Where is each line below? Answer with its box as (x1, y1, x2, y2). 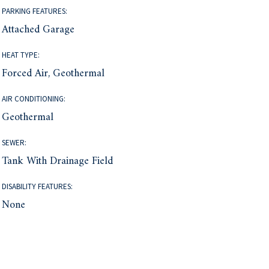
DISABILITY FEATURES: (2, 181, 73, 192)
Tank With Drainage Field (2, 152, 113, 171)
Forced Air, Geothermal (2, 64, 105, 83)
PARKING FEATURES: (2, 6, 68, 17)
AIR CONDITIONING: (2, 94, 66, 104)
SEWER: (2, 138, 27, 148)
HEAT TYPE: (2, 50, 40, 61)
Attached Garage (2, 20, 75, 40)
